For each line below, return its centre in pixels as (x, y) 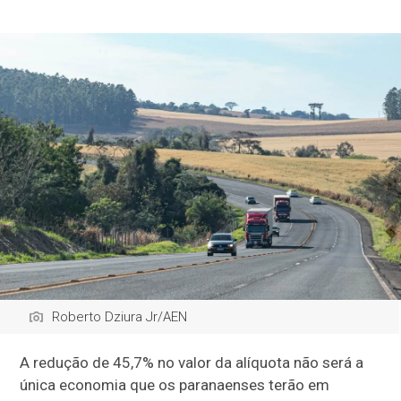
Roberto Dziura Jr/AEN (120, 317)
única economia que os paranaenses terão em (175, 385)
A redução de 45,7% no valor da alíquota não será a (192, 363)
